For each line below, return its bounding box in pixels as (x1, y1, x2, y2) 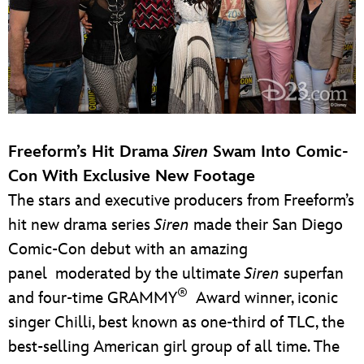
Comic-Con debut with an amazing (8, 239, 248, 259)
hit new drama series (8, 214, 154, 235)
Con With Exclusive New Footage (8, 166, 255, 186)
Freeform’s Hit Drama (8, 141, 173, 162)
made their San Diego (189, 214, 343, 235)
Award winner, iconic (188, 288, 338, 308)
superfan (279, 263, 344, 284)
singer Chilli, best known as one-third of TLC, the (8, 312, 344, 332)
